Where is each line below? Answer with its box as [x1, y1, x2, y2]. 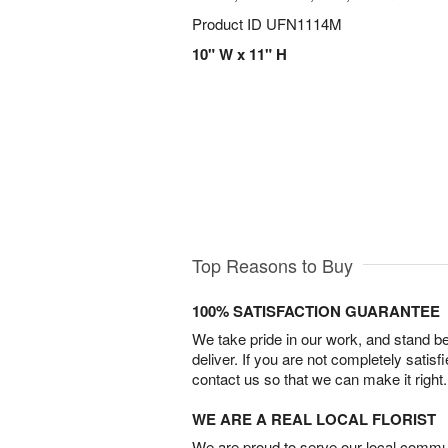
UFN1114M [266, 13, 342, 34]
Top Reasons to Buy [192, 251, 353, 278]
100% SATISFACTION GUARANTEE [192, 299, 440, 322]
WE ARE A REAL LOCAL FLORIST [192, 407, 436, 430]
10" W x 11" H [192, 43, 287, 65]
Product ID [192, 13, 266, 34]
